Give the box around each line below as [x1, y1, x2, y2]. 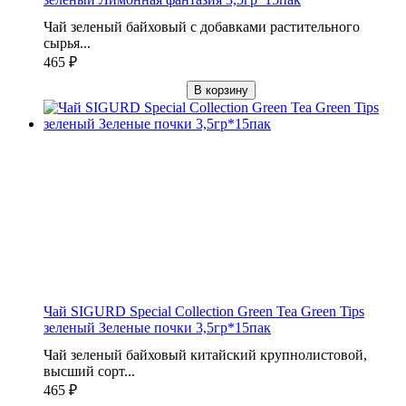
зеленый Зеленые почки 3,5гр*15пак [43, 319, 271, 335]
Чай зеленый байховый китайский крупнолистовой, [43, 346, 367, 362]
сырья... [43, 34, 91, 51]
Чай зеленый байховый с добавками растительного [43, 18, 360, 34]
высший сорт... [43, 362, 135, 379]
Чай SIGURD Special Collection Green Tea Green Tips [43, 303, 364, 319]
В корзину [194, 82, 248, 97]
